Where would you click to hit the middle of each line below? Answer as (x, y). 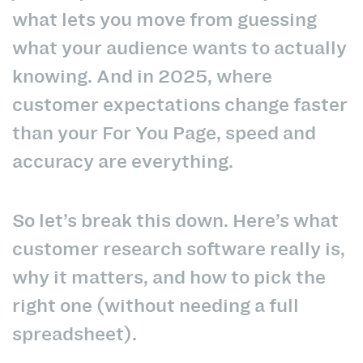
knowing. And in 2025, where (142, 77)
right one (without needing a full (156, 305)
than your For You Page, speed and (164, 133)
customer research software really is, (179, 248)
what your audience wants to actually (179, 48)
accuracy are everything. (123, 162)
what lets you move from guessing (164, 20)
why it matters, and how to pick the (169, 277)
